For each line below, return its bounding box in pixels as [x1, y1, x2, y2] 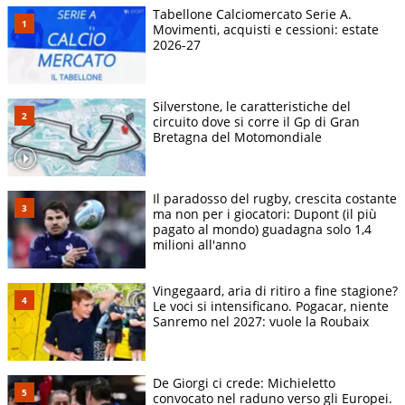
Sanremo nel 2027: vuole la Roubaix [153, 313, 369, 331]
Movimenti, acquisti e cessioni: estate [153, 20, 379, 38]
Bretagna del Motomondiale [153, 127, 322, 146]
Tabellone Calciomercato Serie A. [153, 5, 352, 23]
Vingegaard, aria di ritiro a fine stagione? [153, 282, 398, 300]
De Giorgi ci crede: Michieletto [153, 374, 335, 392]
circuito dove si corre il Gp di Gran [153, 112, 360, 130]
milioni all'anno [153, 235, 246, 253]
